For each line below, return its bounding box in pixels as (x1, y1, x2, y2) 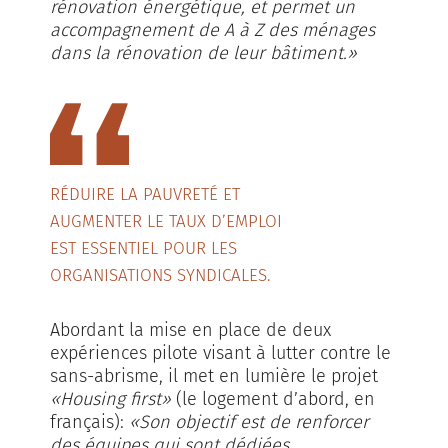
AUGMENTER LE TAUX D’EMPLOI (50, 211, 282, 232)
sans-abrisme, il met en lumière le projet (50, 365, 378, 387)
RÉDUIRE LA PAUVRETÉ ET (50, 184, 240, 205)
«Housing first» (50, 388, 171, 410)
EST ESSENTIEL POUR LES (50, 238, 237, 259)
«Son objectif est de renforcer (129, 411, 369, 433)
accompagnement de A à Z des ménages (50, 19, 375, 41)
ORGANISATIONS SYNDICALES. (50, 265, 271, 286)
